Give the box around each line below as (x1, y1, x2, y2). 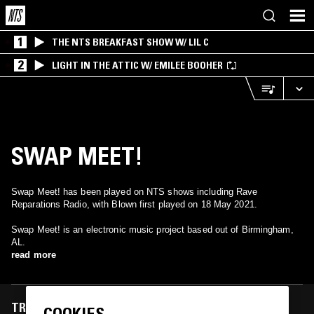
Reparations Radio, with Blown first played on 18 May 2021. (11, 199, 257, 210)
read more (11, 250, 56, 260)
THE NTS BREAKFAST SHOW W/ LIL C (52, 36, 209, 48)
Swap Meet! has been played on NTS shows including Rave (11, 186, 258, 197)
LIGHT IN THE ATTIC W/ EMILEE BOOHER (52, 59, 223, 71)
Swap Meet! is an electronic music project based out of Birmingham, (11, 224, 294, 235)
